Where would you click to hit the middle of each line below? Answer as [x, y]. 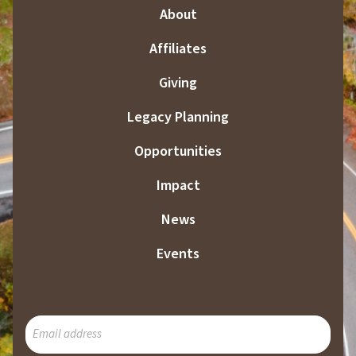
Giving [178, 83]
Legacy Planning [178, 117]
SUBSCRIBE [58, 324]
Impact [178, 185]
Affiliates [178, 48]
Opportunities [178, 151]
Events [178, 253]
